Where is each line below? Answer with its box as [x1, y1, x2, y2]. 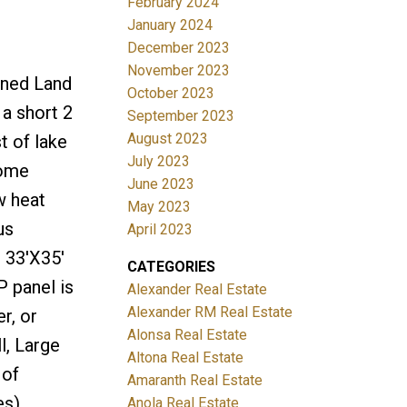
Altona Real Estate [127, 348, 244, 366]
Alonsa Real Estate [127, 325, 248, 343]
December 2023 [127, 38, 231, 56]
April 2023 [127, 220, 194, 238]
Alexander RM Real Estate [127, 303, 293, 321]
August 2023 [127, 129, 209, 147]
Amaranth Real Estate [127, 371, 263, 389]
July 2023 [127, 152, 191, 170]
